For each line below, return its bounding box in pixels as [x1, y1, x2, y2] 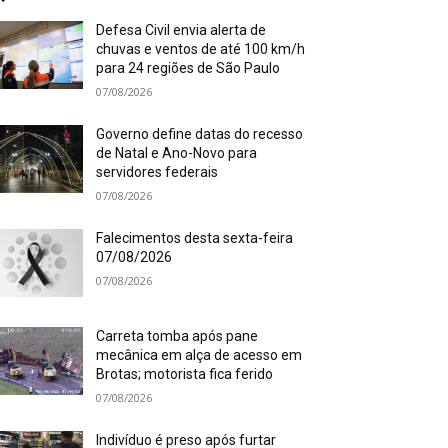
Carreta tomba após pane [96, 328, 259, 345]
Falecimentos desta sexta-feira [96, 230, 294, 246]
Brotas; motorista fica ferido [96, 366, 274, 383]
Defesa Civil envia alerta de [96, 22, 267, 38]
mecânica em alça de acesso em [96, 347, 303, 364]
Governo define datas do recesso [96, 126, 304, 142]
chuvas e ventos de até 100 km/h [96, 41, 306, 57]
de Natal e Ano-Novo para [96, 145, 258, 161]
